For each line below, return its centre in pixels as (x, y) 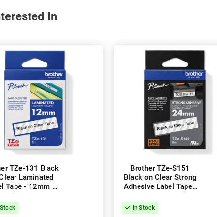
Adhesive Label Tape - (160, 187)
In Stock (143, 208)
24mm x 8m (160, 196)
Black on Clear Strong (160, 178)
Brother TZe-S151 (160, 168)
